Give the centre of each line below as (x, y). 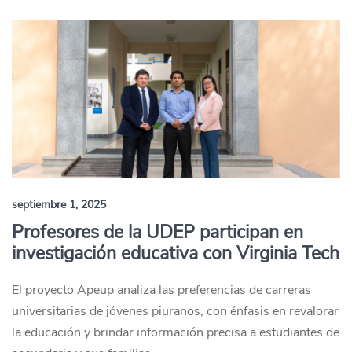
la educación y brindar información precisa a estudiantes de (176, 332)
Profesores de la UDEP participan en (158, 232)
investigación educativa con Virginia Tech (176, 253)
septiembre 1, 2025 (59, 205)
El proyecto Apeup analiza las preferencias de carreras (161, 290)
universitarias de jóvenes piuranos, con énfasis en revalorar (175, 311)
